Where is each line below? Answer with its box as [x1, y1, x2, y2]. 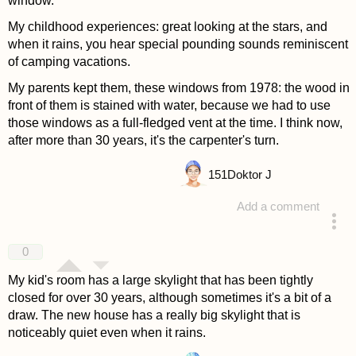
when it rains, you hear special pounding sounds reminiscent [7, 37, 348, 52]
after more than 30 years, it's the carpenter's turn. [7, 133, 282, 148]
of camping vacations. [7, 55, 130, 69]
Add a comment [237, 199, 320, 213]
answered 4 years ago [172, 231, 288, 245]
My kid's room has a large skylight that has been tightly [7, 273, 313, 287]
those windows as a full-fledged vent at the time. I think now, [7, 116, 342, 130]
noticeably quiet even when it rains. [7, 325, 206, 339]
